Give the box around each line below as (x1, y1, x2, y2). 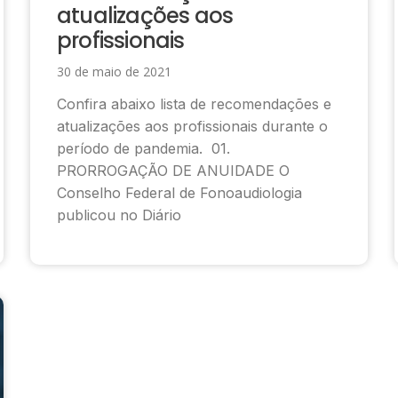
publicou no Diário (57, 205, 181, 224)
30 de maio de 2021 (57, 62, 171, 80)
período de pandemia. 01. (57, 139, 230, 157)
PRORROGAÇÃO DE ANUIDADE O (57, 161, 290, 179)
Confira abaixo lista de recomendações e (57, 94, 331, 113)
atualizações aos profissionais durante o (57, 116, 328, 135)
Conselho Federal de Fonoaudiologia (57, 183, 302, 202)
